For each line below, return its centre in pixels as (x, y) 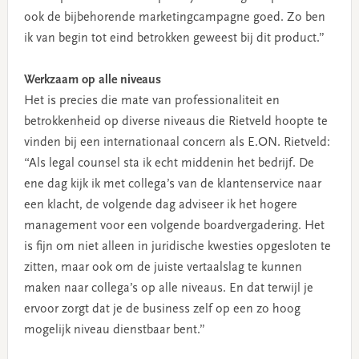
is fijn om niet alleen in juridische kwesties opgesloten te (177, 246)
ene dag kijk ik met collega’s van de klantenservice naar (172, 184)
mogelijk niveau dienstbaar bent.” (114, 330)
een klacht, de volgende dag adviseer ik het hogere (160, 205)
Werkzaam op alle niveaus (92, 80)
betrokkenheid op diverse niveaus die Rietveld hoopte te (175, 121)
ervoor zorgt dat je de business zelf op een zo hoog (162, 309)
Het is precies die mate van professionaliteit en (151, 101)
